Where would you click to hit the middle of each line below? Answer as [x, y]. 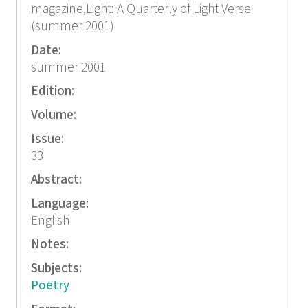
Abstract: [57, 180]
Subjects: [57, 268]
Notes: [51, 245]
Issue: [48, 139]
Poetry [50, 285]
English [50, 221]
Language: [61, 203]
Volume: [55, 115]
